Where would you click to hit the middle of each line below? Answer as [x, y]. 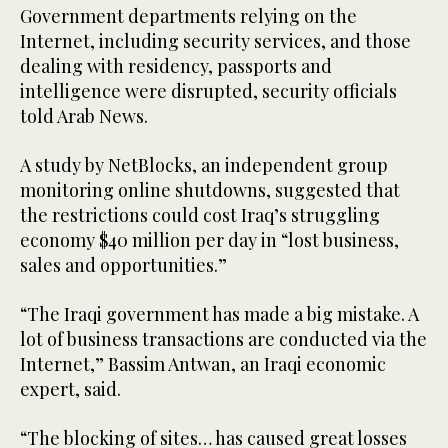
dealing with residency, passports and [176, 66]
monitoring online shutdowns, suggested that [210, 190]
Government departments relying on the [188, 16]
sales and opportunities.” [123, 265]
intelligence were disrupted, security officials [208, 91]
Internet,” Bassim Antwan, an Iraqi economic [203, 364]
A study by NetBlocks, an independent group [204, 165]
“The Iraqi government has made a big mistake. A [219, 314]
